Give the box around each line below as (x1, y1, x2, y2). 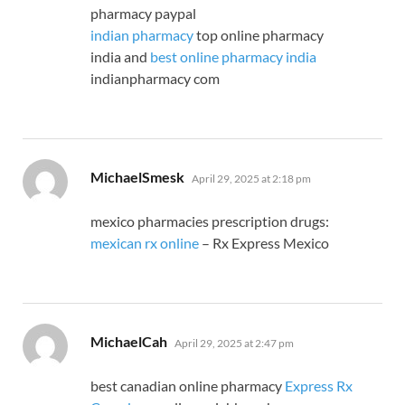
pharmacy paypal (90, 5, 196, 23)
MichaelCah (90, 333, 167, 351)
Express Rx (285, 377, 353, 395)
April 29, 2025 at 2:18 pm (192, 172, 311, 186)
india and (90, 48, 150, 66)
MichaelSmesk (90, 168, 184, 186)
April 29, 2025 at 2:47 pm (174, 336, 294, 351)
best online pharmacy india (150, 48, 316, 66)
